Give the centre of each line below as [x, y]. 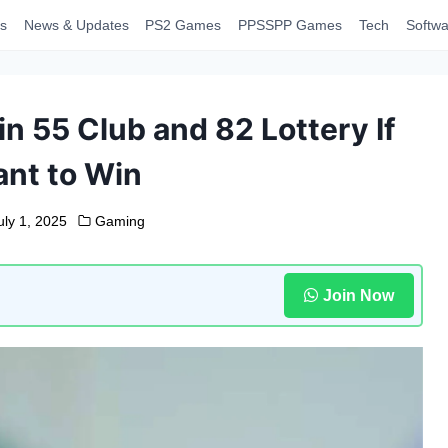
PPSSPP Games [290, 25]
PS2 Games [183, 25]
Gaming [120, 221]
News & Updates [76, 25]
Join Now [358, 295]
